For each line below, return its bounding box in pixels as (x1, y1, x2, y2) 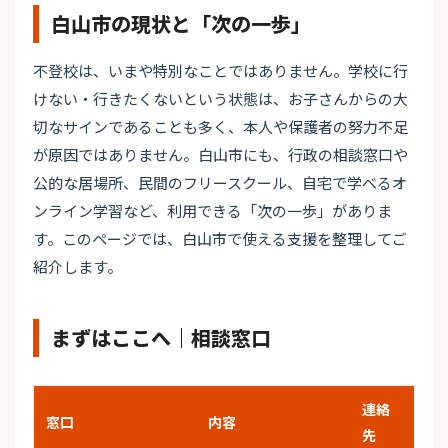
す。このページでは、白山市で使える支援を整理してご (33, 228, 407, 250)
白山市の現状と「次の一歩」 (51, 9, 311, 39)
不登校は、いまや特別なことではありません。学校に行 (33, 60, 408, 82)
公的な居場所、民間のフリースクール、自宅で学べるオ (33, 172, 407, 194)
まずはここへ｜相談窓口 (51, 323, 271, 353)
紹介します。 (33, 256, 122, 278)
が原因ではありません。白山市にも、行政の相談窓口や (33, 144, 408, 166)
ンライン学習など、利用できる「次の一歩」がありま (33, 200, 392, 222)
